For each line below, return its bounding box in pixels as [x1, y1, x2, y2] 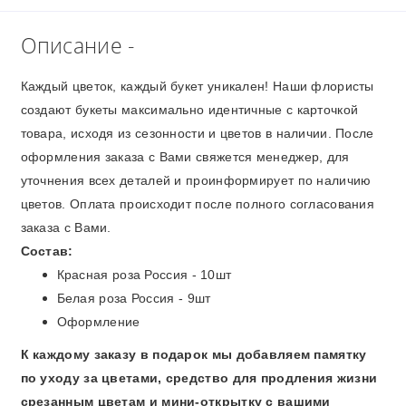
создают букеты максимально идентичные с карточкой [20, 101, 359, 117]
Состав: [20, 243, 77, 258]
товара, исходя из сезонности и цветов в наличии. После [20, 125, 374, 140]
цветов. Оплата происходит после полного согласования [20, 196, 375, 211]
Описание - [20, 30, 135, 60]
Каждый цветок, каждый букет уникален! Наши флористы [20, 78, 374, 93]
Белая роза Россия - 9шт [56, 290, 211, 305]
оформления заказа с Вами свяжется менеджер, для [20, 149, 350, 164]
